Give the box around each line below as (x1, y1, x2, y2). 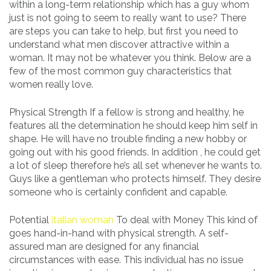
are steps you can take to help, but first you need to (9, 25, 238, 37)
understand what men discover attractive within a (9, 38, 229, 50)
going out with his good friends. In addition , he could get (9, 146, 261, 158)
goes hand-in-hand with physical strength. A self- (9, 227, 229, 239)
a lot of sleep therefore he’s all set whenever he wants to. (9, 159, 262, 171)
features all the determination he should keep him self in (9, 119, 258, 131)
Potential (9, 214, 51, 226)
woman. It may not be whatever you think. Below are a (9, 51, 251, 64)
